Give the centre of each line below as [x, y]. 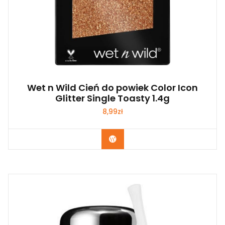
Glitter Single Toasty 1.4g [113, 98]
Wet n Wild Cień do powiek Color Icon [113, 88]
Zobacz [130, 139]
